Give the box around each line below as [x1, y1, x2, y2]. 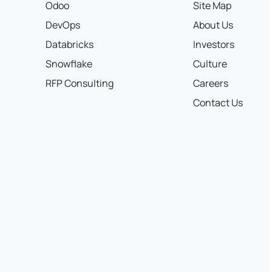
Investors [193, 38, 234, 51]
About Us [193, 18, 233, 32]
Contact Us [193, 96, 243, 109]
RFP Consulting [46, 76, 114, 90]
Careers [193, 76, 228, 90]
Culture [193, 57, 227, 70]
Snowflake [46, 57, 92, 70]
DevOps [46, 18, 80, 32]
